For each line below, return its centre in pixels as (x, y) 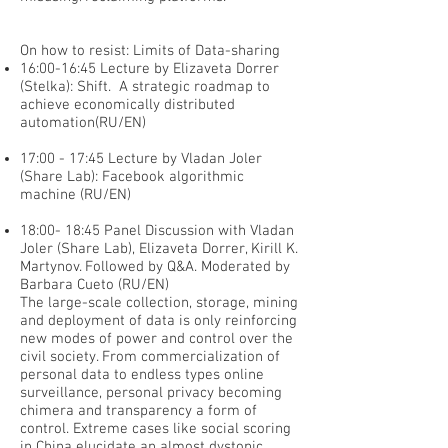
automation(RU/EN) (83, 123)
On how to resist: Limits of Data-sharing (150, 51)
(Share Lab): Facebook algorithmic (132, 177)
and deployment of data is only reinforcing (158, 321)
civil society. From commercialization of (150, 357)
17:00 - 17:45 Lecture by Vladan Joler (141, 159)
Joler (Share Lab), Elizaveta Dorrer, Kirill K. (159, 249)
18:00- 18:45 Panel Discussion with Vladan (157, 231)
